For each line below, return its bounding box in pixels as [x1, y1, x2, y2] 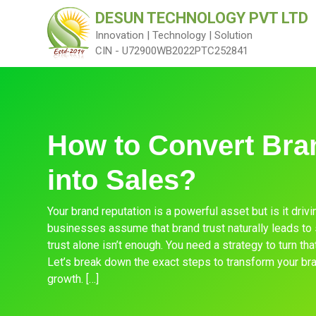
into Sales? [47, 164, 197, 195]
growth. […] [47, 272, 99, 286]
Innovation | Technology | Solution [95, 28, 253, 42]
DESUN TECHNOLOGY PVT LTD [95, 8, 309, 27]
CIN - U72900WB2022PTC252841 [95, 44, 249, 57]
